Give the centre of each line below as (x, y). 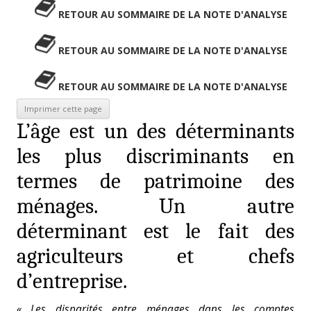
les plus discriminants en (155, 156)
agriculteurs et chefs (155, 256)
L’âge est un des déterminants (155, 131)
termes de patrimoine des (155, 181)
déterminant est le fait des (155, 231)
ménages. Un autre (155, 206)
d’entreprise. (72, 281)
